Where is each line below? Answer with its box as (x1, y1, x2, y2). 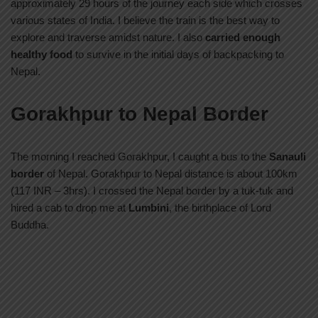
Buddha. (11, 219, 49, 231)
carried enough (205, 31, 280, 44)
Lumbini (128, 202, 169, 214)
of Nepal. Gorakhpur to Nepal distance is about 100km (44, 168, 297, 180)
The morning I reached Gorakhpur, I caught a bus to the (11, 150, 269, 163)
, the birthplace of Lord (169, 202, 271, 214)
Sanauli (269, 150, 306, 163)
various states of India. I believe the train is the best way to (11, 14, 280, 27)
